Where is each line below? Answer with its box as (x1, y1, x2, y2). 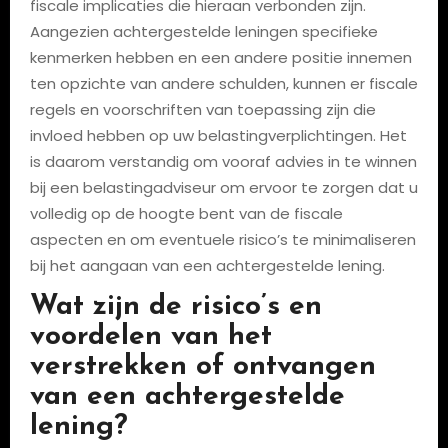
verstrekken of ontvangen (29, 353, 376, 381)
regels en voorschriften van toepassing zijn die (29, 99, 376, 120)
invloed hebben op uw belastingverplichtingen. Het (29, 125, 407, 146)
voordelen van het (29, 323, 272, 351)
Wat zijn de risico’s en (29, 293, 322, 321)
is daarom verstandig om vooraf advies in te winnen (29, 151, 417, 172)
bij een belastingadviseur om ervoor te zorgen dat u (29, 177, 418, 198)
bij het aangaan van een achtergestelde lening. (29, 255, 385, 276)
